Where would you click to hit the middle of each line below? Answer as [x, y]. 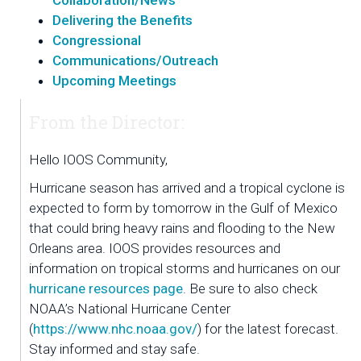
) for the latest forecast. [268, 329]
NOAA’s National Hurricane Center [130, 309]
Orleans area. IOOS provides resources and [155, 248]
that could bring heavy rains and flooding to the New [182, 228]
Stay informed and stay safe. [114, 349]
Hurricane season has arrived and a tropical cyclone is [187, 188]
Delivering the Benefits [122, 20]
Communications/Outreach [135, 60]
